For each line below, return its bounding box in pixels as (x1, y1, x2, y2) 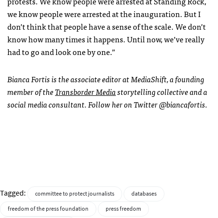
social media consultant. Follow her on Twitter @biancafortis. (7, 97, 207, 110)
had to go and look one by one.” (7, 45, 115, 58)
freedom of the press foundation (8, 204, 89, 213)
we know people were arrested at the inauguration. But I (7, 7, 200, 20)
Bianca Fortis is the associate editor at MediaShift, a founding (7, 72, 204, 85)
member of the (7, 85, 55, 98)
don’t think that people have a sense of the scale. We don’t (7, 19, 206, 33)
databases (131, 189, 157, 198)
